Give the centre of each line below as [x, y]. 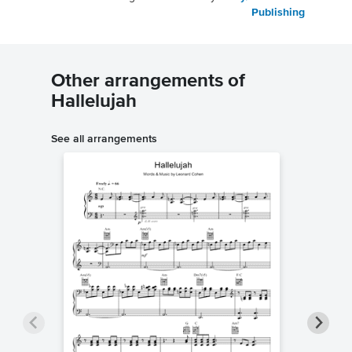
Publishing [278, 13]
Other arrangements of [148, 81]
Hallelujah [94, 102]
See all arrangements [104, 139]
